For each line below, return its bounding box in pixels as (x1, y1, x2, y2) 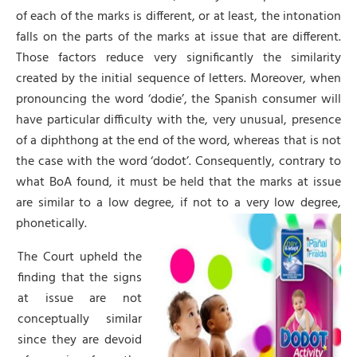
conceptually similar (17, 309, 142, 331)
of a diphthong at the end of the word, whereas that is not (16, 131, 341, 152)
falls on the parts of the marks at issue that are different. (16, 27, 341, 49)
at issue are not (17, 288, 142, 310)
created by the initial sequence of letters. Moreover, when (16, 69, 341, 90)
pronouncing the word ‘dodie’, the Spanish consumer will (16, 89, 341, 111)
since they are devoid (17, 330, 142, 351)
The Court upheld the (17, 247, 142, 269)
